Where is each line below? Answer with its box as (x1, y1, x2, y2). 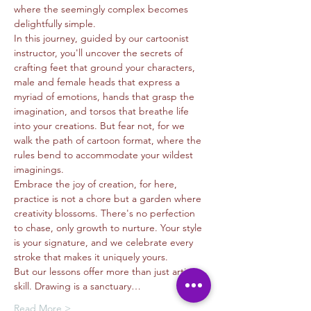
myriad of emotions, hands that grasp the (14, 90, 197, 103)
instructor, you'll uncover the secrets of (14, 47, 185, 59)
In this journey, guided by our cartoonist (14, 32, 192, 44)
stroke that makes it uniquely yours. (14, 251, 168, 263)
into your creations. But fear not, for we (14, 119, 187, 132)
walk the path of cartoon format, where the (14, 134, 204, 146)
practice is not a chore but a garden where (14, 192, 204, 205)
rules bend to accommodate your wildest (14, 149, 196, 161)
